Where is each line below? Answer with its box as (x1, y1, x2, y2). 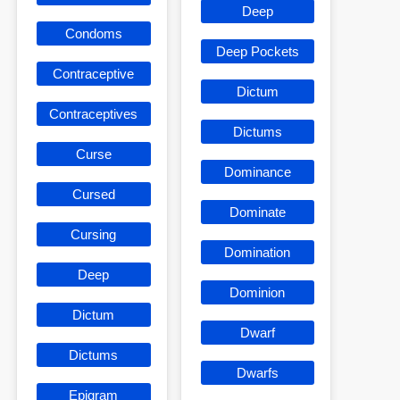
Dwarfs (236, 364, 279, 380)
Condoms (64, 25, 122, 41)
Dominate (229, 204, 286, 220)
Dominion (229, 284, 286, 300)
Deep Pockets (215, 43, 299, 59)
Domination (224, 244, 291, 260)
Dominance (223, 163, 291, 179)
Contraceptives (49, 105, 138, 121)
